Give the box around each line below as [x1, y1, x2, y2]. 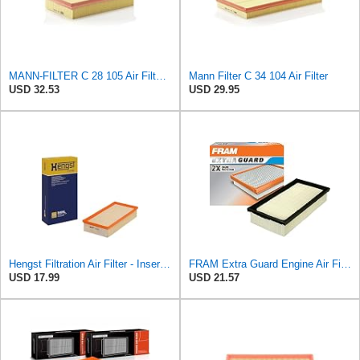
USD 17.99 [9, 272, 59, 284]
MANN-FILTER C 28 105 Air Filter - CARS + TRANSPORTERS [156, 70, 166, 83]
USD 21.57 [189, 272, 239, 284]
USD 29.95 [189, 84, 239, 96]
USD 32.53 [9, 84, 59, 96]
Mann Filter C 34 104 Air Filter [189, 70, 328, 83]
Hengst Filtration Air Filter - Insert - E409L [160, 258, 170, 271]
